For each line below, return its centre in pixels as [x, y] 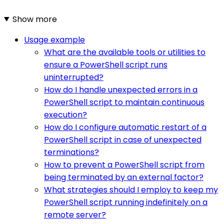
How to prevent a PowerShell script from [124, 164]
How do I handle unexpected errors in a [121, 89]
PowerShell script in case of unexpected [123, 139]
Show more [34, 19]
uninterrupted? [74, 77]
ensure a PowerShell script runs [106, 64]
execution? [65, 114]
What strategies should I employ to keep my [131, 189]
